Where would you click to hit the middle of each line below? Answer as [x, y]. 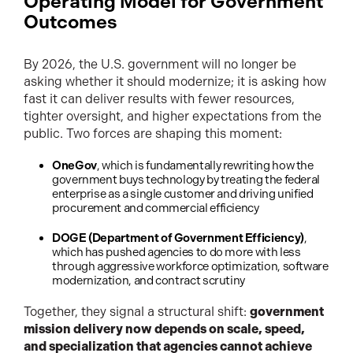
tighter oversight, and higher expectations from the [173, 117]
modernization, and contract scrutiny [150, 281]
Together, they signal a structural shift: [137, 312]
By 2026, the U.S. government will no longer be [160, 65]
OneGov [74, 166]
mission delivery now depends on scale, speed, [164, 329]
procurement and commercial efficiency [156, 208]
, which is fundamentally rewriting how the [205, 166]
